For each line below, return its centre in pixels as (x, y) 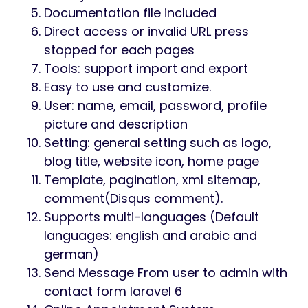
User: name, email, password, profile (155, 106)
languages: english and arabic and (151, 236)
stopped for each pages (119, 50)
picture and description (116, 124)
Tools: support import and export (146, 69)
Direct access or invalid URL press (146, 32)
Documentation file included (130, 13)
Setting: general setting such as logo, (158, 143)
